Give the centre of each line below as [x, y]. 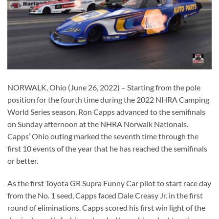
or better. [23, 161]
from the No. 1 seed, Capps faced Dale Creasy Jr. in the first [105, 196]
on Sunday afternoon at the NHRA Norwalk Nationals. [98, 124]
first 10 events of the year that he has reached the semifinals [107, 149]
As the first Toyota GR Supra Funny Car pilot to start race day [109, 183]
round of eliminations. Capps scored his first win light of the [106, 208]
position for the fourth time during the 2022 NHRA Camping [108, 100]
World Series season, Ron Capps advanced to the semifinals [106, 112]
